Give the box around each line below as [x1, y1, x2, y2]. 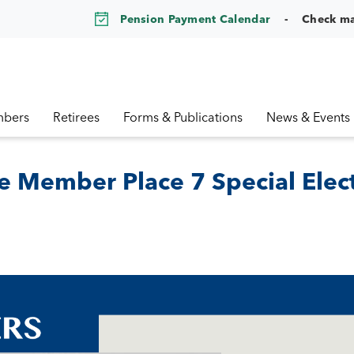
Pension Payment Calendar [120, 11, 271, 26]
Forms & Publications [123, 109, 243, 125]
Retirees [53, 109, 100, 125]
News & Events [266, 109, 350, 125]
